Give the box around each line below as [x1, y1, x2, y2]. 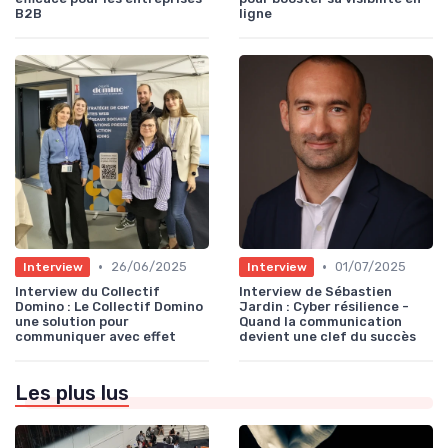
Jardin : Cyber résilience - [239, 299, 409, 315]
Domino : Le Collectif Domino [15, 299, 203, 315]
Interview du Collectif [15, 284, 160, 300]
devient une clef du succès [239, 329, 416, 345]
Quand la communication [239, 314, 402, 330]
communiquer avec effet [15, 329, 176, 345]
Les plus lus [15, 381, 129, 406]
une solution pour [15, 314, 129, 330]
